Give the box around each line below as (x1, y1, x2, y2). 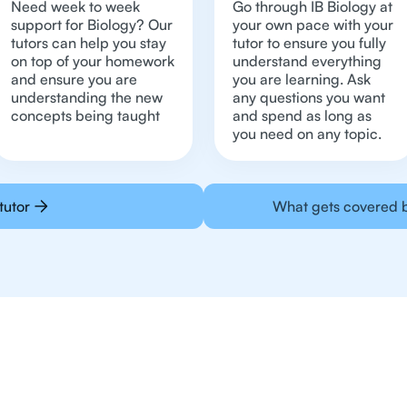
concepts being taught (11, 106, 160, 124)
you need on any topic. (233, 124, 382, 143)
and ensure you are (11, 70, 137, 88)
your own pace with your (233, 15, 393, 34)
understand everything (233, 52, 382, 70)
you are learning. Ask (233, 70, 371, 88)
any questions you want (233, 88, 385, 106)
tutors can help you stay (11, 34, 166, 52)
